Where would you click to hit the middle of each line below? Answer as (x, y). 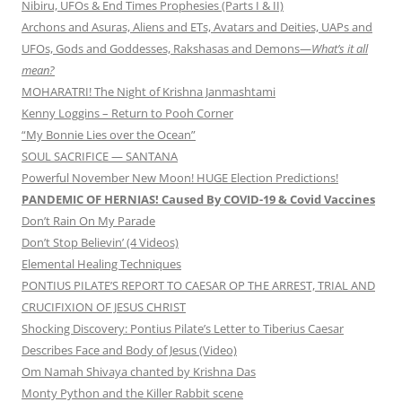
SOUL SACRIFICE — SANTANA (100, 157)
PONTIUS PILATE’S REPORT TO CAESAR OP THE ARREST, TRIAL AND (198, 286)
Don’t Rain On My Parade (88, 221)
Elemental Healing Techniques (101, 264)
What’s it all (340, 49)
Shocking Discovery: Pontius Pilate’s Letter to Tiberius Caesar (183, 329)
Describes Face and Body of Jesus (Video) (129, 350)
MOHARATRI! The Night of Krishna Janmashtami (149, 92)
